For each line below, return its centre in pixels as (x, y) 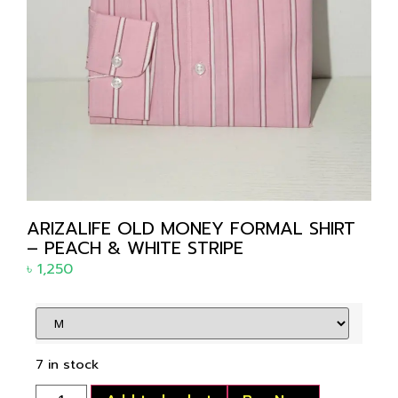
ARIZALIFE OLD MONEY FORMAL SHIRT (191, 229)
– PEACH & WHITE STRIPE (135, 248)
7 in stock (67, 365)
